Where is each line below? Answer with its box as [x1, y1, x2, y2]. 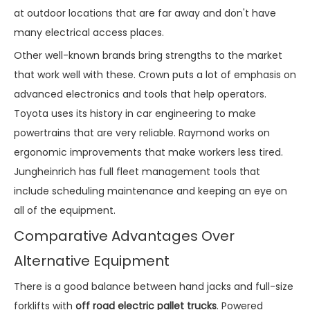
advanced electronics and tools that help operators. [14, 86, 266, 101]
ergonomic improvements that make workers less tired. [14, 145, 283, 159]
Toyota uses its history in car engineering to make [14, 106, 256, 120]
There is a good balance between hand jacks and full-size [14, 279, 293, 293]
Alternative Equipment [14, 250, 170, 271]
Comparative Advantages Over [14, 226, 235, 246]
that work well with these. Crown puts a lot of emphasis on [14, 67, 296, 82]
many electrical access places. [14, 25, 164, 39]
